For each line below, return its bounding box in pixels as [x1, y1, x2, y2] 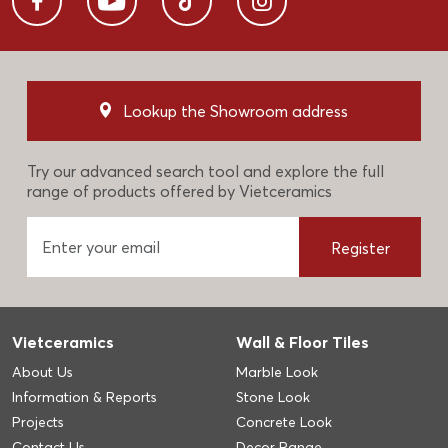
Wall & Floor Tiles [236, 332, 369, 353]
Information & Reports [12, 388, 157, 407]
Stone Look [236, 388, 310, 407]
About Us [12, 363, 73, 382]
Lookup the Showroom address [123, 101, 348, 122]
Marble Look [236, 363, 318, 382]
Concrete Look [236, 413, 332, 432]
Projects [12, 413, 64, 432]
